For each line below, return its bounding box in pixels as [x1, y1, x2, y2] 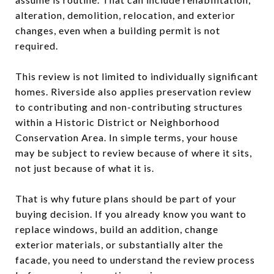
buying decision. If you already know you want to [15, 207, 246, 220]
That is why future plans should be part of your [15, 192, 237, 204]
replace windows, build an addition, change [15, 223, 218, 235]
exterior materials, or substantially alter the [15, 238, 223, 250]
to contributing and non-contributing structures [15, 100, 243, 113]
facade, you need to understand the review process [15, 253, 255, 265]
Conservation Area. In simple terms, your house [15, 131, 238, 143]
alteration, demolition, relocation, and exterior [15, 9, 235, 21]
